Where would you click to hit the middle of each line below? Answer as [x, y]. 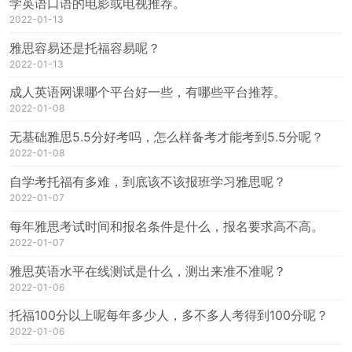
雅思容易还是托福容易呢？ [85, 48]
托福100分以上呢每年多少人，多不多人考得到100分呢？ [169, 316]
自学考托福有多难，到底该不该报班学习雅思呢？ [148, 181]
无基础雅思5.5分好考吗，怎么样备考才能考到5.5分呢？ [167, 137]
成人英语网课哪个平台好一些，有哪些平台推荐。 [148, 93]
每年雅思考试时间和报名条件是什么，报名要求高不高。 [167, 226]
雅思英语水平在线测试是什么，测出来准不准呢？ [148, 271]
